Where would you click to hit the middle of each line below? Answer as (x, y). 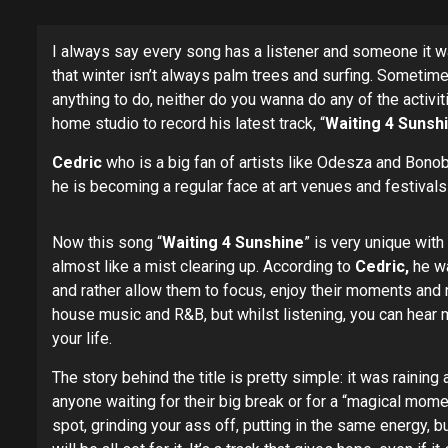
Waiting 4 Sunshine (233, 242)
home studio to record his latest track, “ (188, 123)
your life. (82, 338)
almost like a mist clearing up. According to (203, 266)
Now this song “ (107, 242)
